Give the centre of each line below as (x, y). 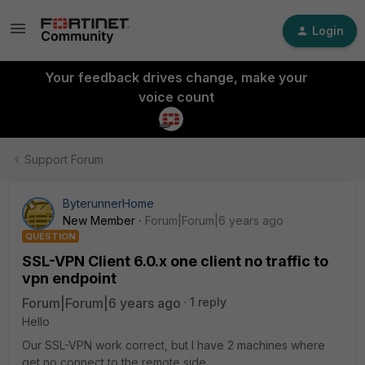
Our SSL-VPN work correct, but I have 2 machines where (174, 345)
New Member (99, 220)
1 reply (208, 302)
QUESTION (51, 236)
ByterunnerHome (108, 203)
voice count (176, 97)
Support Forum (64, 159)
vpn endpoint (69, 278)
